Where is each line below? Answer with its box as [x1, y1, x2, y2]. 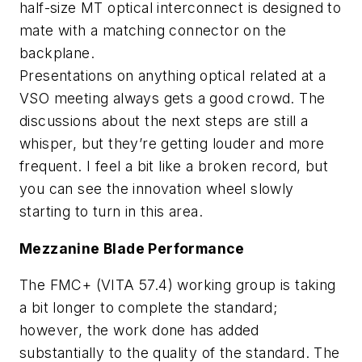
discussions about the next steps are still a [19, 112, 309, 129]
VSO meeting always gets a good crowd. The [19, 89, 326, 107]
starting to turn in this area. [19, 202, 203, 220]
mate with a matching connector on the [19, 21, 287, 39]
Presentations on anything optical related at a [19, 66, 326, 84]
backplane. [19, 44, 95, 61]
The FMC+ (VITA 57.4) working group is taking [19, 276, 336, 294]
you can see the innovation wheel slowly [19, 179, 294, 197]
